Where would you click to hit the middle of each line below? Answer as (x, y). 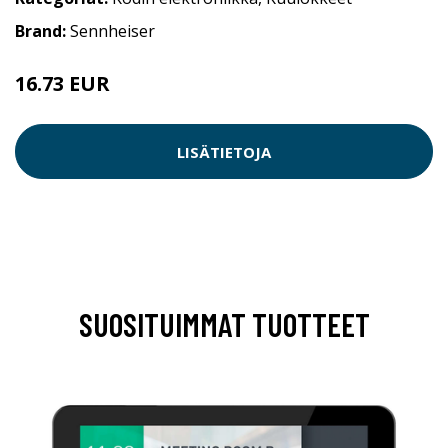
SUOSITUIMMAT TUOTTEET (224, 324)
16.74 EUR (143, 87)
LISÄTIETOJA (224, 151)
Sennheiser (112, 31)
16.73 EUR (65, 84)
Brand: (42, 31)
